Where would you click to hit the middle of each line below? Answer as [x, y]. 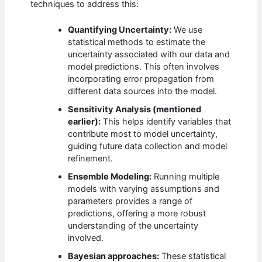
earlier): [85, 122]
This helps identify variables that [166, 122]
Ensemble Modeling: [110, 177]
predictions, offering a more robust [137, 214]
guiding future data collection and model [148, 146]
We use [187, 30]
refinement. [91, 159]
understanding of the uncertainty [133, 226]
